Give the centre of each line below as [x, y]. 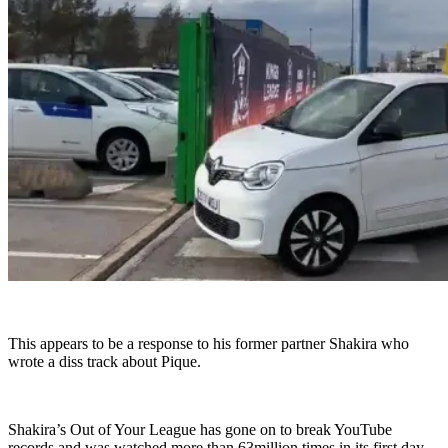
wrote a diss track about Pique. [104, 362]
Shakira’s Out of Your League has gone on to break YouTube [200, 430]
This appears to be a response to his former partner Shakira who [208, 344]
